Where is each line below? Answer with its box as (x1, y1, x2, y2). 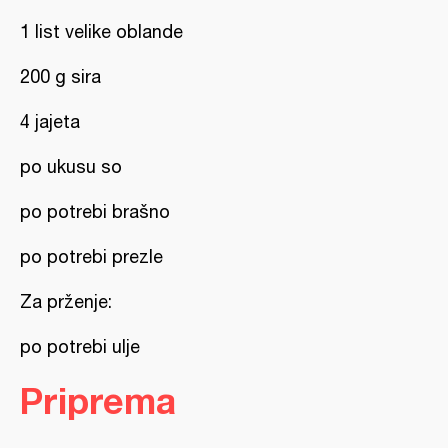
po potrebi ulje (20, 336, 140, 357)
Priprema (20, 379, 176, 422)
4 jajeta (20, 111, 80, 132)
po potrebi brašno (20, 201, 170, 222)
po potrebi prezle (20, 246, 163, 267)
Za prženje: (20, 291, 112, 312)
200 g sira (20, 66, 101, 87)
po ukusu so (20, 156, 122, 177)
